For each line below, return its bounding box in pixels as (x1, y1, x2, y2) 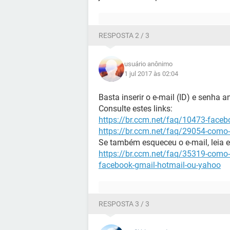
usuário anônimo (124, 60, 172, 68)
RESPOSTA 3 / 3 (99, 200, 149, 208)
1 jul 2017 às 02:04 (124, 70, 178, 78)
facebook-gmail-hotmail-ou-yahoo (99, 160, 221, 170)
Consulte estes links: (99, 104, 172, 113)
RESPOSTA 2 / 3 (99, 31, 149, 40)
